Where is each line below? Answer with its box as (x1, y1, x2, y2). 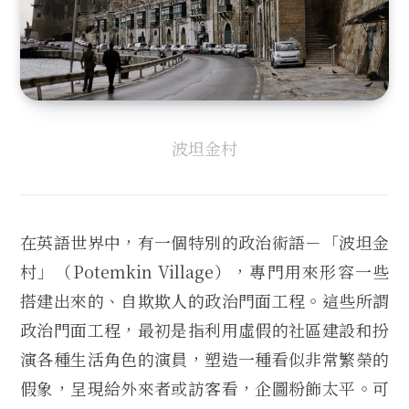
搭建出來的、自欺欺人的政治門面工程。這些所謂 (20, 288, 389, 312)
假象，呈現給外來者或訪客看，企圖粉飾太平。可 (20, 375, 389, 400)
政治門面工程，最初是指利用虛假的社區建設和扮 (20, 317, 389, 341)
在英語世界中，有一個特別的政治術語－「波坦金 (20, 229, 389, 254)
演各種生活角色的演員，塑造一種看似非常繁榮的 (20, 346, 389, 371)
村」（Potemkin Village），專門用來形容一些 (20, 258, 389, 283)
